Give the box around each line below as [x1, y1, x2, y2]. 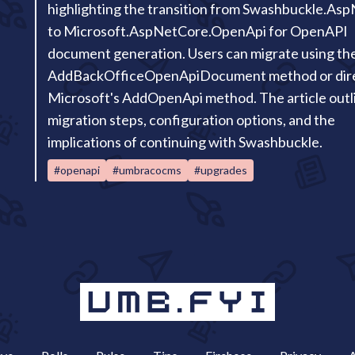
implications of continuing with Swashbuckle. [48, 133, 323, 151]
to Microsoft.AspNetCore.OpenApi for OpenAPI [48, 22, 348, 40]
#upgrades [194, 163, 247, 177]
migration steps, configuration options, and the [48, 111, 335, 128]
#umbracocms [113, 163, 181, 177]
